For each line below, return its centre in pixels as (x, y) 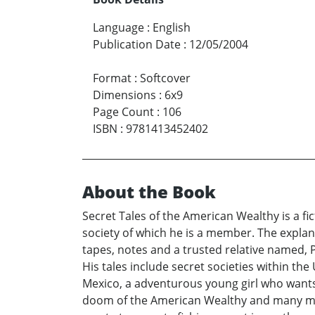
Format (112, 78)
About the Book (149, 192)
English (172, 28)
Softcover (165, 78)
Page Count (123, 112)
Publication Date (137, 45)
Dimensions (124, 95)
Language (118, 28)
